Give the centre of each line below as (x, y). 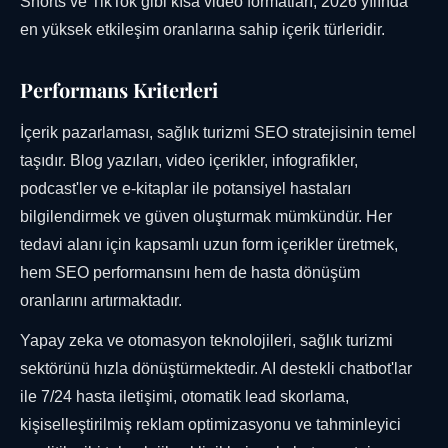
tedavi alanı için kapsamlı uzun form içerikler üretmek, (209, 245)
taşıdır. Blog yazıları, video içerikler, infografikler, (189, 161)
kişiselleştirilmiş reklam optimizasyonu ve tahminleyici (210, 425)
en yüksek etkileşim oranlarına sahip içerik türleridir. (202, 30)
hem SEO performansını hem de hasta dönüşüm (190, 273)
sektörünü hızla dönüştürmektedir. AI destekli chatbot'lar (216, 369)
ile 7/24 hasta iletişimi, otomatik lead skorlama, (184, 397)
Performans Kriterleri (119, 90)
